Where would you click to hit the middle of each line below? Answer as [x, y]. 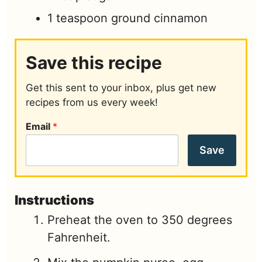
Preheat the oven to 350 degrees [140, 220]
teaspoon [82, 18]
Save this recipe [94, 63]
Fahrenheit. [79, 237]
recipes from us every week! [92, 102]
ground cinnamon [159, 18]
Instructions [54, 200]
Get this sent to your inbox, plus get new [121, 88]
